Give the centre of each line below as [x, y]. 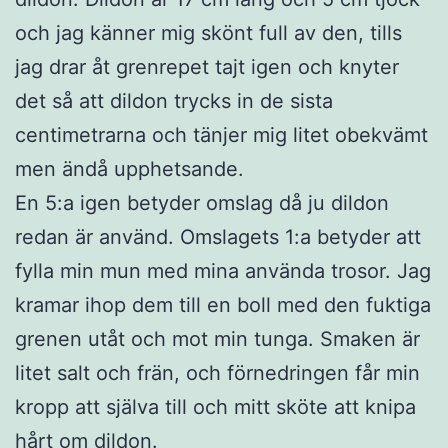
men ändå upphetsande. [129, 168]
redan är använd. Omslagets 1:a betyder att [218, 236]
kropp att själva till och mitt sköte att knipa [215, 406]
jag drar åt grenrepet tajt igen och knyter [207, 66]
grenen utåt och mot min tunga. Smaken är [217, 338]
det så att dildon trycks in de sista [174, 100]
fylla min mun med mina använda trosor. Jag [223, 270]
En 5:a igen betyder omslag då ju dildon [202, 202]
